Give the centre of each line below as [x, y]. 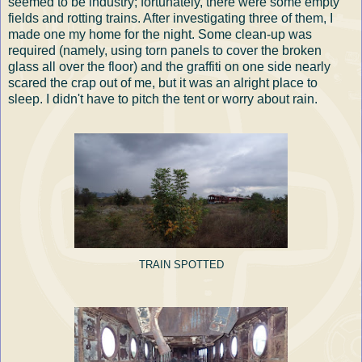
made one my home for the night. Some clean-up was [160, 34]
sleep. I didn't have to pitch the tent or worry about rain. [163, 99]
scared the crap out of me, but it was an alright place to [163, 82]
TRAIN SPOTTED [181, 265]
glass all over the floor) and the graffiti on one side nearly [169, 66]
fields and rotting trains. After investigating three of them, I [170, 18]
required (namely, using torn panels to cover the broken [165, 50]
